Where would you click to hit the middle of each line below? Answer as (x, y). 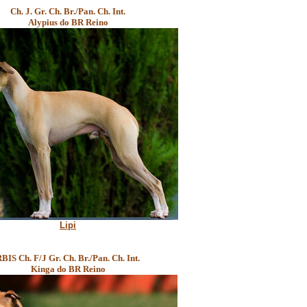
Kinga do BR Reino (68, 269)
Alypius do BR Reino (68, 22)
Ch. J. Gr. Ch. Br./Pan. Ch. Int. (68, 11)
